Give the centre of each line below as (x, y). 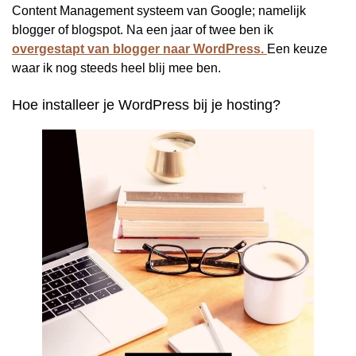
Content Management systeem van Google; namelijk (159, 11)
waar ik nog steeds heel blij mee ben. (116, 68)
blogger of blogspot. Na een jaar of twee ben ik (143, 30)
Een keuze (297, 49)
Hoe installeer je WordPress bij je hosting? (146, 105)
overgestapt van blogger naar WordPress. (138, 49)
